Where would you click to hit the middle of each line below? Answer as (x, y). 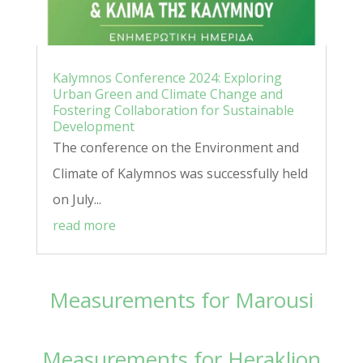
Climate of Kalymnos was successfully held (180, 174)
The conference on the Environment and (175, 148)
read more (84, 226)
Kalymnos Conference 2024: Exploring (167, 78)
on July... (77, 200)
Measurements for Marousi (181, 300)
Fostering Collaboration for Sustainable (173, 111)
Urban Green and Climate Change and (167, 94)
